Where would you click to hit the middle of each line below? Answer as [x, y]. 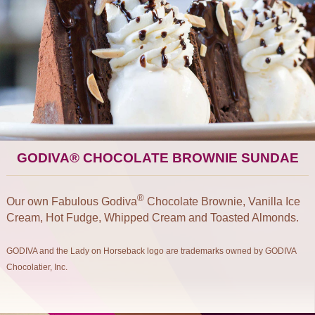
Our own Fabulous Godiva [72, 202]
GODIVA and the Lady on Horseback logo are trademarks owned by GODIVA [151, 251]
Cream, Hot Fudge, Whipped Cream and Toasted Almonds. [153, 218]
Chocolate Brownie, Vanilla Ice [222, 202]
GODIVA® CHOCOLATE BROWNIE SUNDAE [157, 158]
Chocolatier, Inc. [37, 268]
